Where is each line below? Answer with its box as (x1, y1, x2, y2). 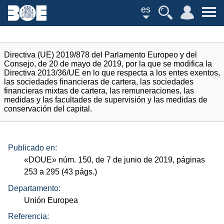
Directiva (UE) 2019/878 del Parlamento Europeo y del (4, 50, 197, 59)
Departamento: (8, 183, 60, 192)
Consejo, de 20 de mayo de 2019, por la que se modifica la (4, 59, 212, 68)
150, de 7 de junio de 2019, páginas (76, 155, 205, 164)
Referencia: (8, 212, 49, 221)
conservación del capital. (4, 104, 92, 113)
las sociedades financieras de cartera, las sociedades (4, 77, 193, 86)
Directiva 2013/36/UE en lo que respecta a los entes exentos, (4, 68, 220, 77)
